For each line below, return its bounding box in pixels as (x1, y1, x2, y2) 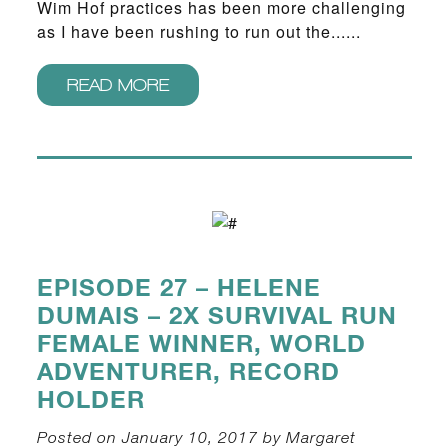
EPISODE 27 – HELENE (36, 268, 321, 308)
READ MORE (66, 75, 169, 95)
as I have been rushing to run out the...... (36, 20, 361, 44)
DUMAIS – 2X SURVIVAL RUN (36, 296, 397, 336)
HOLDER (36, 380, 145, 420)
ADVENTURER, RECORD (36, 352, 340, 392)
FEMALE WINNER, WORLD (36, 324, 366, 364)
